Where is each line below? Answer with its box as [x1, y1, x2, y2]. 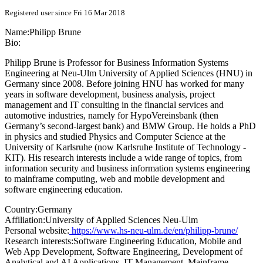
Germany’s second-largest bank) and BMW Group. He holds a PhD [5, 121, 256, 131]
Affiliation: [5, 215, 45, 225]
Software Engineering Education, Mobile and [73, 236, 241, 247]
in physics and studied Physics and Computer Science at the [5, 131, 225, 142]
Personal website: [5, 225, 69, 236]
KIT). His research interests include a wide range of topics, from [5, 153, 242, 163]
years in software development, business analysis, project [5, 89, 215, 100]
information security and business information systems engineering [5, 163, 250, 174]
